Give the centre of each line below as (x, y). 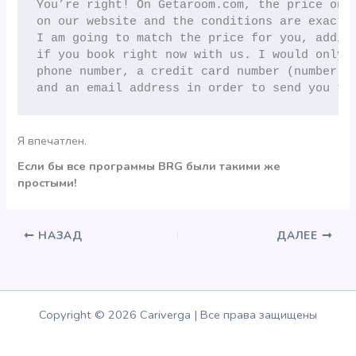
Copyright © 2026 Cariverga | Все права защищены (178, 315)
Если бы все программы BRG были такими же (149, 166)
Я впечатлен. (52, 140)
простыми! (48, 183)
